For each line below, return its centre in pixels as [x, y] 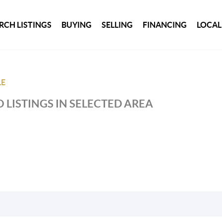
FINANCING [165, 25]
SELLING [117, 25]
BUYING [77, 25]
